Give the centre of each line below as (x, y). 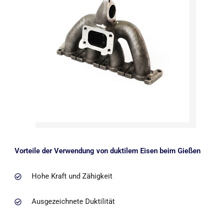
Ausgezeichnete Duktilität (73, 201)
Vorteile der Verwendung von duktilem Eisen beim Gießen (108, 151)
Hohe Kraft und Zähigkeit (72, 176)
